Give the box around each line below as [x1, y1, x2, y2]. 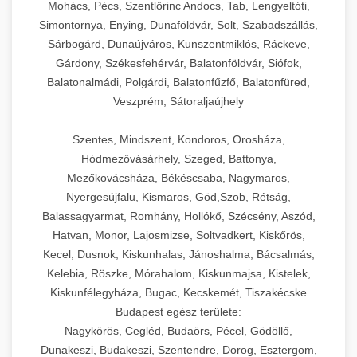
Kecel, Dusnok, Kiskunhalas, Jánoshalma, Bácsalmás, [42, 247, 315, 261]
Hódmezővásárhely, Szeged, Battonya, [80, 151, 277, 165]
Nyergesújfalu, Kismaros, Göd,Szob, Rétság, [66, 190, 291, 203]
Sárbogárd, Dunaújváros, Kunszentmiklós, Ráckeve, [47, 37, 310, 50]
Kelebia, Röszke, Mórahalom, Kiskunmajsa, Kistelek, [46, 266, 311, 280]
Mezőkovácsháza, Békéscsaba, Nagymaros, [67, 171, 290, 184]
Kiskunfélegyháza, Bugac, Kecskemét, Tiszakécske [50, 285, 307, 299]
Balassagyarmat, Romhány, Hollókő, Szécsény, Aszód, [41, 209, 316, 222]
